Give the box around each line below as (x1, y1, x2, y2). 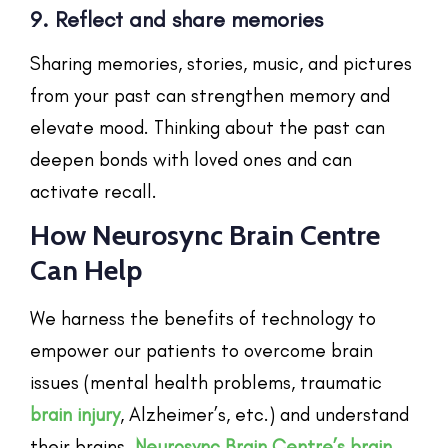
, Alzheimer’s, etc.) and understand (120, 402, 409, 426)
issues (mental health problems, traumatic (30, 370, 382, 394)
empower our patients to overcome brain (30, 338, 373, 362)
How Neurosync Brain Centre (30, 217, 380, 252)
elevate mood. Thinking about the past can (30, 115, 385, 139)
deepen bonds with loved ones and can (30, 147, 352, 171)
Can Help (30, 252, 142, 287)
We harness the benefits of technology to (30, 306, 376, 330)
